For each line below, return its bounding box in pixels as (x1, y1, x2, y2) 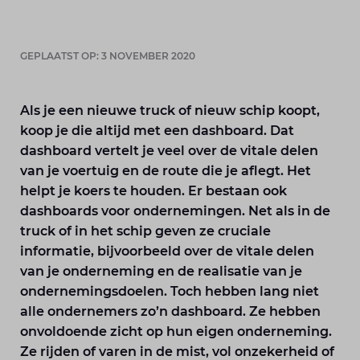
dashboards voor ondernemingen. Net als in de (20, 203, 331, 219)
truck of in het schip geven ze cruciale (20, 223, 272, 239)
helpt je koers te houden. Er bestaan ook (20, 183, 288, 198)
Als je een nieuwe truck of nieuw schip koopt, (20, 103, 321, 118)
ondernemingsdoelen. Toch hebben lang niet (20, 284, 320, 299)
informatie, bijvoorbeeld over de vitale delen (20, 243, 315, 259)
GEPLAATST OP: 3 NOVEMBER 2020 (20, 50, 196, 62)
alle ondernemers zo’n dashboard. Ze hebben (20, 304, 321, 319)
